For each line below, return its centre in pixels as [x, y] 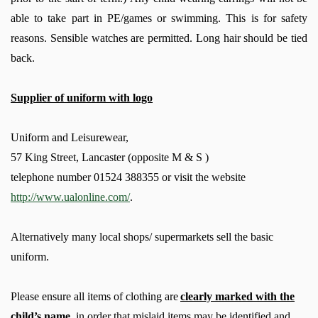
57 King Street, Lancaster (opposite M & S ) [110, 157]
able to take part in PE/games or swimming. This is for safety [159, 18]
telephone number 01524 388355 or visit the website [128, 177]
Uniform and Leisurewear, [70, 137]
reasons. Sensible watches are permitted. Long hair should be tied [159, 38]
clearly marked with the [237, 296]
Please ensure [42, 296]
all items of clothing [119, 296]
